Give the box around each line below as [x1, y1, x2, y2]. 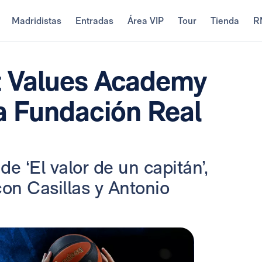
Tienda [210, 15, 239, 26]
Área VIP [127, 15, 164, 26]
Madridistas [11, 15, 61, 26]
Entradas [75, 15, 113, 26]
